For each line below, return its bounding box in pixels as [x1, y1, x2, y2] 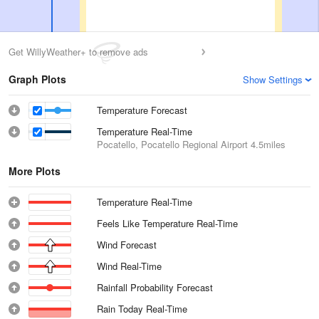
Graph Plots [9, 72, 66, 86]
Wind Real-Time [97, 259, 162, 273]
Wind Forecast [97, 238, 157, 251]
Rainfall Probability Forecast [97, 281, 213, 294]
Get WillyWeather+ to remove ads [9, 45, 148, 58]
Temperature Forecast [97, 103, 187, 117]
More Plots [9, 164, 61, 178]
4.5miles [248, 137, 286, 151]
